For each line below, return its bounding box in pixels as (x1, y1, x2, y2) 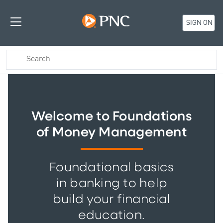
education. (78, 209, 145, 222)
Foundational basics (49, 161, 174, 174)
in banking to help (56, 177, 167, 190)
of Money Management (36, 125, 187, 139)
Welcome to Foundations (31, 110, 192, 123)
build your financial (52, 193, 170, 206)
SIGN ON (184, 18, 213, 28)
